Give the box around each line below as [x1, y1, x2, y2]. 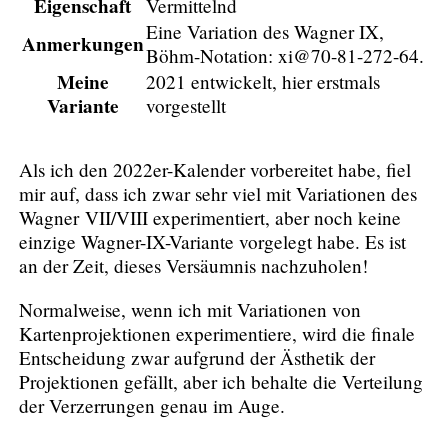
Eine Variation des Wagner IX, [145, 18, 384, 44]
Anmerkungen [21, 29, 144, 58]
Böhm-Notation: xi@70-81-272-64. [145, 42, 424, 68]
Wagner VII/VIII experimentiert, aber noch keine [19, 205, 402, 231]
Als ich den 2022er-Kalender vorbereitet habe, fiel [19, 157, 412, 183]
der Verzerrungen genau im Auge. [19, 392, 286, 418]
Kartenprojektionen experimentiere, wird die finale [19, 320, 416, 346]
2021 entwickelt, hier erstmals [145, 68, 380, 94]
